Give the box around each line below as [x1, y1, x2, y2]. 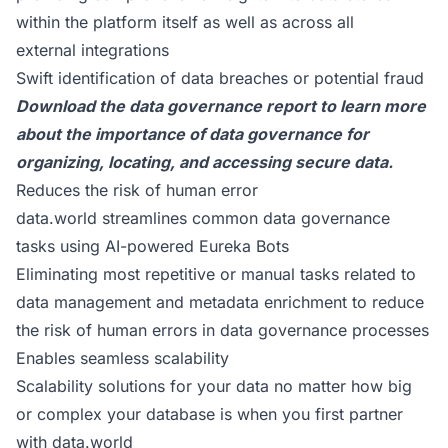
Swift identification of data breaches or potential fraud [16, 68, 424, 88]
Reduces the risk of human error [16, 180, 258, 200]
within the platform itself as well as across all [16, 12, 354, 32]
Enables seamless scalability [16, 348, 229, 368]
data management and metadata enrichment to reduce [16, 292, 424, 312]
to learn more [316, 96, 426, 116]
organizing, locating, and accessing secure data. [16, 152, 393, 172]
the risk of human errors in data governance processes [16, 320, 429, 340]
